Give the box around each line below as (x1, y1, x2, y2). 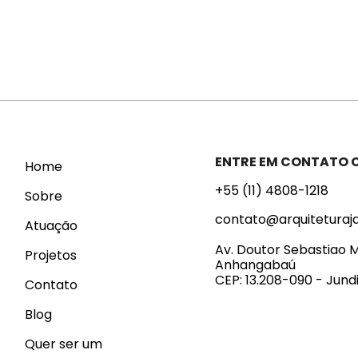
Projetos (24, 246, 77, 265)
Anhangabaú (214, 256, 296, 275)
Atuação (24, 217, 78, 236)
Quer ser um (24, 335, 102, 354)
